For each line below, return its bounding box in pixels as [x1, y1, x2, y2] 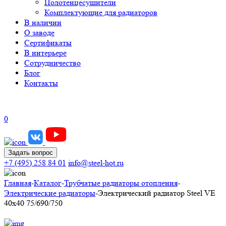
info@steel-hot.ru [68, 158, 124, 167]
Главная [4, 178, 31, 188]
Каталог [34, 178, 62, 188]
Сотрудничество [24, 58, 81, 68]
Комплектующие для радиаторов [44, 8, 157, 17]
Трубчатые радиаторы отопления [64, 178, 178, 188]
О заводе [24, 28, 54, 37]
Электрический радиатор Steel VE [98, 188, 215, 198]
